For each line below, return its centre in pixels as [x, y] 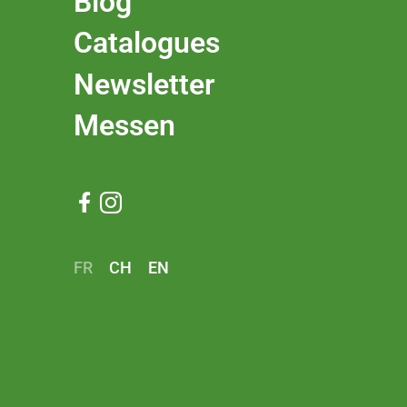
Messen [125, 125]
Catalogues [147, 43]
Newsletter [145, 84]
